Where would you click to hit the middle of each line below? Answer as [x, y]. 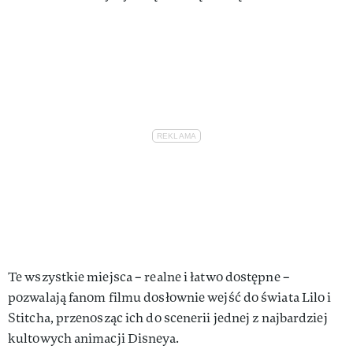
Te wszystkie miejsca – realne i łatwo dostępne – [149, 277]
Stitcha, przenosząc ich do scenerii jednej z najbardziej [168, 318]
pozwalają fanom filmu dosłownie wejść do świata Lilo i [170, 297]
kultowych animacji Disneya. [93, 338]
